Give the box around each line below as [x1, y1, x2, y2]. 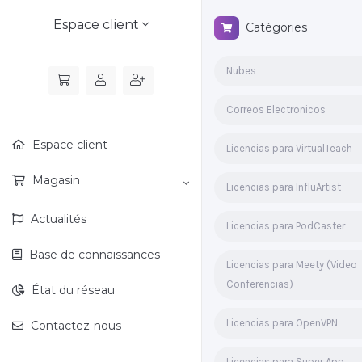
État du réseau [28, 283, 115, 297]
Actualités [27, 212, 86, 226]
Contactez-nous [27, 318, 121, 333]
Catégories [239, 20, 307, 35]
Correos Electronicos [226, 103, 326, 116]
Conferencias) [226, 278, 293, 290]
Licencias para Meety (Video [226, 259, 357, 271]
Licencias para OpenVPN [226, 317, 338, 329]
